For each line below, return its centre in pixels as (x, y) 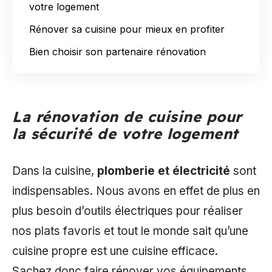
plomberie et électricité (164, 171)
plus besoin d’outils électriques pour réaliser (127, 211)
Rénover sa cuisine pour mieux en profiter (127, 29)
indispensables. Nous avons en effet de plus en (136, 191)
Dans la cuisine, (55, 171)
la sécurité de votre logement (125, 134)
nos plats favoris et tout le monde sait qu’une (130, 231)
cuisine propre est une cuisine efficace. (115, 251)
